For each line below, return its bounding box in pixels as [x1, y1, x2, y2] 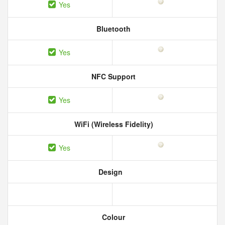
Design [96, 167, 123, 177]
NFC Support [89, 71, 136, 81]
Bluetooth [94, 24, 131, 34]
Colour [100, 212, 125, 222]
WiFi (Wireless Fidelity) [72, 119, 153, 129]
